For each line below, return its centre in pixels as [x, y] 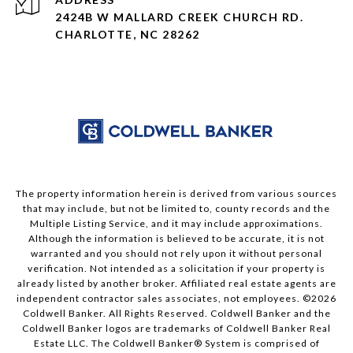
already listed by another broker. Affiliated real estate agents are [176, 284]
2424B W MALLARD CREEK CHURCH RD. [179, 17]
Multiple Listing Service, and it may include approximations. [176, 224]
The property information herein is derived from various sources [176, 194]
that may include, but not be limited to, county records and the [176, 209]
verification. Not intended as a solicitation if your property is [176, 269]
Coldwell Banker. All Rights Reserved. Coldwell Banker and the [176, 314]
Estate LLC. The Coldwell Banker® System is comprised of [176, 344]
